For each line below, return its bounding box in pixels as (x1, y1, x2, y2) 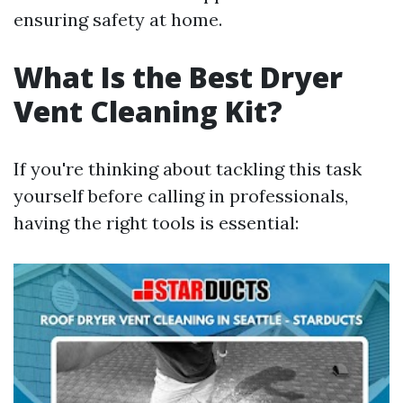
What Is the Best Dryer (13, 58, 343, 96)
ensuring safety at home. (13, 8, 222, 31)
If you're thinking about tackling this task (13, 157, 362, 180)
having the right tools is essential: (13, 211, 299, 234)
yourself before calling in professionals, (13, 184, 348, 207)
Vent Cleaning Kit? (13, 92, 282, 130)
